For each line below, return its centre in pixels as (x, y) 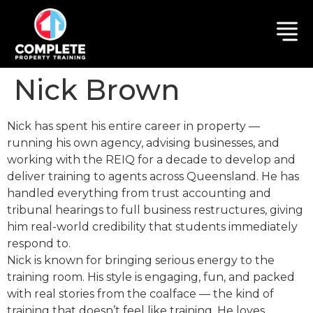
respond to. (39, 244)
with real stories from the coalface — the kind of (140, 294)
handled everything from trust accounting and (139, 194)
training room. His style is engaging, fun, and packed (151, 277)
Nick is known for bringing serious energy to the (141, 261)
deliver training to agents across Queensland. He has (153, 177)
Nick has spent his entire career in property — (133, 126)
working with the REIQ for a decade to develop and (151, 160)
